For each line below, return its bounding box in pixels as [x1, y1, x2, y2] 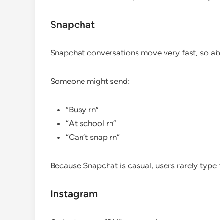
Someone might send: [50, 76, 130, 86]
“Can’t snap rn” [66, 132, 120, 142]
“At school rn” [66, 118, 116, 128]
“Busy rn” [66, 104, 99, 114]
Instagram [50, 187, 98, 200]
